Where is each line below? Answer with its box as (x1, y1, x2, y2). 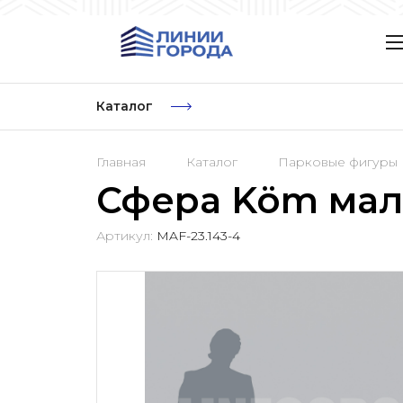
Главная (96, 154, 146, 170)
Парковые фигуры (278, 154, 398, 170)
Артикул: (96, 227, 153, 244)
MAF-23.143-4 (157, 227, 240, 244)
